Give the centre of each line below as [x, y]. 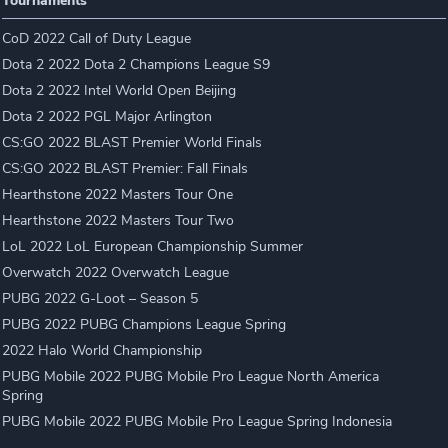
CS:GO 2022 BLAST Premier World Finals [132, 142]
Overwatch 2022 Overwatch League [116, 272]
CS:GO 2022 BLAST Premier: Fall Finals [125, 168]
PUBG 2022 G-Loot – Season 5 [100, 298]
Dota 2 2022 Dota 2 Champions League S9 [136, 64]
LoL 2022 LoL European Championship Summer [153, 246]
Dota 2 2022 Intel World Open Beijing [119, 90]
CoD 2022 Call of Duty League [97, 38]
